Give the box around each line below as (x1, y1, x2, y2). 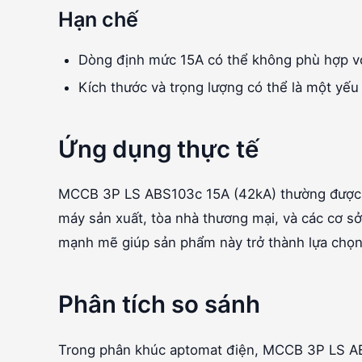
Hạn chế (58, 7, 138, 32)
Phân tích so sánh (58, 290, 260, 319)
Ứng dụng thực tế (58, 135, 259, 164)
